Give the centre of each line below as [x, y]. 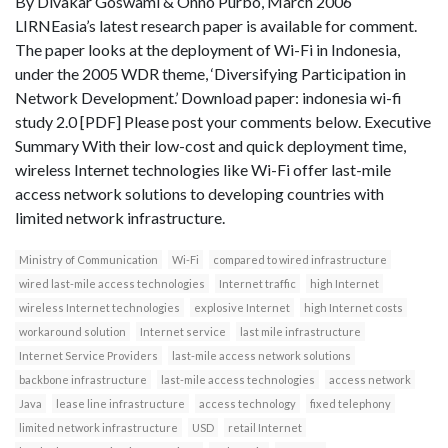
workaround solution [72, 332]
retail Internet [265, 428]
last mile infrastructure [300, 332]
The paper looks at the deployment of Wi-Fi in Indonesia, [207, 50]
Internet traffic [257, 284]
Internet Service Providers [88, 356]
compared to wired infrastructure [300, 260]
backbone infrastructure [83, 380]
